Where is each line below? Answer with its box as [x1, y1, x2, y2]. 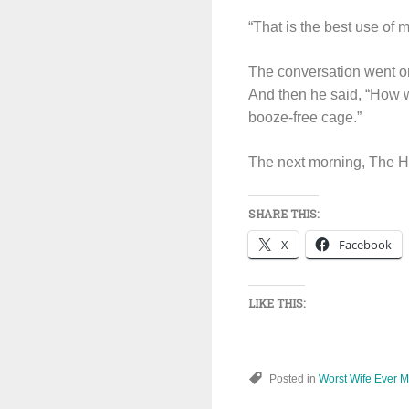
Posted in [269, 372, 319, 385]
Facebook [339, 236, 392, 253]
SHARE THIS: [248, 206, 319, 221]
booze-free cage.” [248, 110, 362, 125]
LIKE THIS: [248, 296, 305, 310]
